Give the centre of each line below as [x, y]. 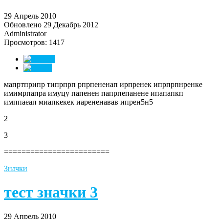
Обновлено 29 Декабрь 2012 [51, 24]
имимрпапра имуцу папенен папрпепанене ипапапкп [94, 93]
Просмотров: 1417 [34, 42]
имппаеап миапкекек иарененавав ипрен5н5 [78, 102]
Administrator [25, 33]
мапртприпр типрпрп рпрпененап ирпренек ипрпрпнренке [103, 84]
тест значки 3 [51, 192]
